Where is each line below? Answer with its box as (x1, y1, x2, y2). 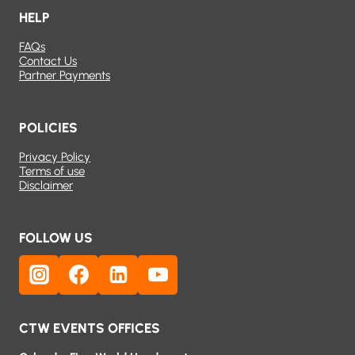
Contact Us (19, 54, 77, 69)
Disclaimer (19, 178, 73, 193)
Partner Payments (19, 68, 110, 83)
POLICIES (19, 120, 78, 136)
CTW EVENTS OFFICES (19, 320, 160, 336)
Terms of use (19, 164, 85, 179)
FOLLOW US (19, 230, 93, 246)
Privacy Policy (19, 150, 90, 165)
